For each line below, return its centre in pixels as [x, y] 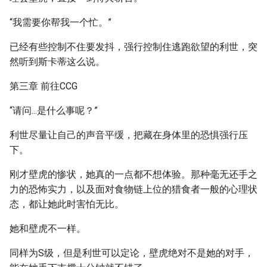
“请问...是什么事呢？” [54, 111]
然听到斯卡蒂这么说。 [57, 62]
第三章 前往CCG [44, 86]
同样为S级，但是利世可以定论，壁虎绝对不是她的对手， [132, 253]
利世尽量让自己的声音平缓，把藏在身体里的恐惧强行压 [129, 135]
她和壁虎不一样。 [48, 229]
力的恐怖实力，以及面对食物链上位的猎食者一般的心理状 [133, 189]
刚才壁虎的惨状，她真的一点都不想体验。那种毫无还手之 [133, 174]
